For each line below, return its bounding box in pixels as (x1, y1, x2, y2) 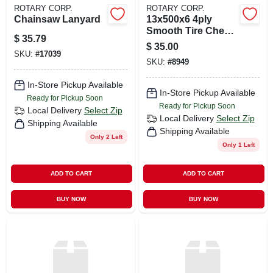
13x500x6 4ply (146, 13, 212, 24)
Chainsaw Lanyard (13, 13, 101, 24)
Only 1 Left (222, 141, 255, 148)
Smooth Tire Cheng (146, 25, 236, 36)
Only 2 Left (90, 133, 122, 140)
